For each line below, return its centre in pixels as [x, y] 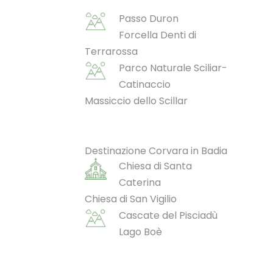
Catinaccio [145, 84]
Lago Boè [140, 232]
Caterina [140, 182]
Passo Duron [149, 18]
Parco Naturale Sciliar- [173, 68]
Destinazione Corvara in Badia [156, 151]
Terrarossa [111, 51]
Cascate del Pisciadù [168, 215]
